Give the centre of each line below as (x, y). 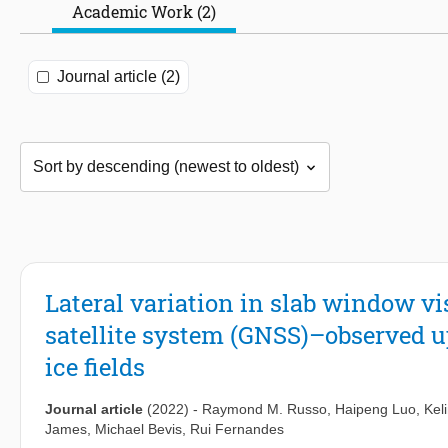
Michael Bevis (138, 429)
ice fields (95, 367)
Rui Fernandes (237, 429)
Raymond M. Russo (264, 409)
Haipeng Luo (375, 409)
